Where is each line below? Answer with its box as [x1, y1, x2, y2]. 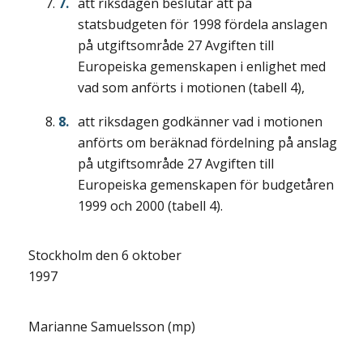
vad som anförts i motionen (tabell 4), [78, 79, 305, 97]
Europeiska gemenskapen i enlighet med [78, 58, 326, 76]
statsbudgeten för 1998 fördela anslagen [78, 15, 327, 34]
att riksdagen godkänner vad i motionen [78, 113, 322, 131]
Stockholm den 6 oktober [28, 246, 181, 265]
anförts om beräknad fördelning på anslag [78, 134, 337, 152]
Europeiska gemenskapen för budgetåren [78, 176, 334, 194]
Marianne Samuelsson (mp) [28, 318, 195, 336]
